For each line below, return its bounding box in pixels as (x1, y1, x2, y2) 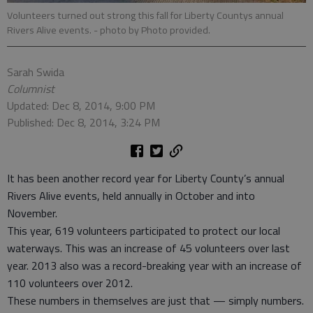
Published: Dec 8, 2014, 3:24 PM (7, 114, 160, 131)
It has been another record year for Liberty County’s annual (7, 170, 284, 187)
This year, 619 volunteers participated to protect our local (7, 222, 280, 240)
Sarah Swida (7, 64, 64, 81)
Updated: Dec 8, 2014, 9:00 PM (7, 97, 155, 115)
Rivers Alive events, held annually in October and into (7, 187, 255, 205)
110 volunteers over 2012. (7, 275, 133, 292)
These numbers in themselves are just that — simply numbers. (7, 292, 304, 310)
